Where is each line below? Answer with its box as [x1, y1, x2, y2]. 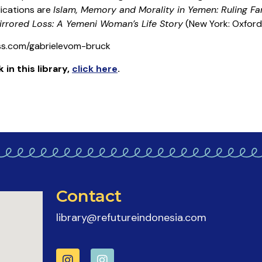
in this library [4, 62, 67, 75]
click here [71, 62, 118, 75]
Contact [56, 186, 122, 206]
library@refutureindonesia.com [56, 211, 206, 225]
